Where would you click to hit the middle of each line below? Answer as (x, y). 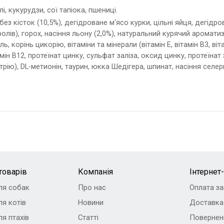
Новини (91, 202)
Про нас (92, 187)
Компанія (96, 171)
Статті (88, 217)
